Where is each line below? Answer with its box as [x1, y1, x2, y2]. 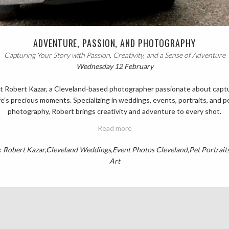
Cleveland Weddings [45, 145, 111, 154]
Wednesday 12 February [76, 61, 153, 71]
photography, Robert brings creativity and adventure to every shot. [8, 107, 221, 116]
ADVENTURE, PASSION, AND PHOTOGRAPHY [33, 36, 196, 50]
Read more [97, 124, 132, 133]
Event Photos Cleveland [112, 145, 188, 154]
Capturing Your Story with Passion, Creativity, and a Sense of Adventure [4, 50, 225, 59]
